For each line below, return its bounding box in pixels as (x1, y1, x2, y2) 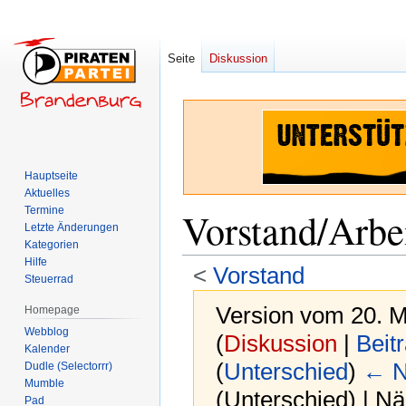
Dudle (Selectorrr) (24, 359, 113, 372)
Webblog (24, 324, 70, 338)
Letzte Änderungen (24, 220, 120, 234)
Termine (24, 203, 65, 217)
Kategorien (24, 237, 80, 251)
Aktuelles (24, 186, 71, 199)
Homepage (24, 303, 81, 316)
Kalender (24, 342, 71, 355)
